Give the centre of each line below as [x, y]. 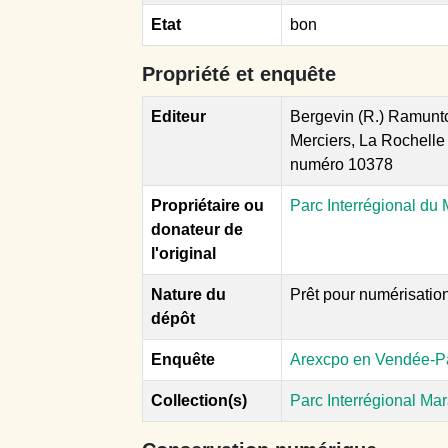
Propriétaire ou [207, 205]
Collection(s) [199, 400]
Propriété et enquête [239, 73]
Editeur [178, 116]
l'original [183, 253]
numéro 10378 [341, 164]
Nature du [188, 294]
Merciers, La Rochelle [367, 140]
